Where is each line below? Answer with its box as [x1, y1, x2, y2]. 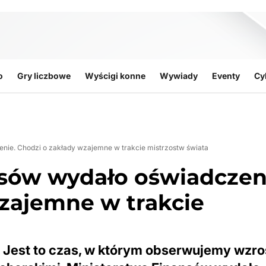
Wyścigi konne [84, 71, 145, 81]
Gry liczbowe [17, 71, 71, 81]
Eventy [211, 71, 240, 81]
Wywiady [159, 71, 198, 81]
